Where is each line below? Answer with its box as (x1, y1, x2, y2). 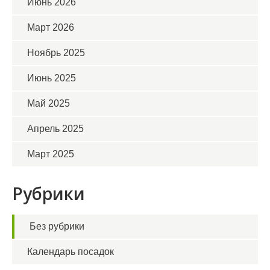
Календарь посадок (27, 246, 114, 257)
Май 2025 (27, 98, 70, 109)
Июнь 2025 (27, 73, 76, 84)
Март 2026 (27, 22, 74, 33)
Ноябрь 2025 (27, 48, 85, 58)
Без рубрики (30, 221, 84, 232)
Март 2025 (27, 149, 74, 160)
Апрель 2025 (27, 124, 84, 134)
